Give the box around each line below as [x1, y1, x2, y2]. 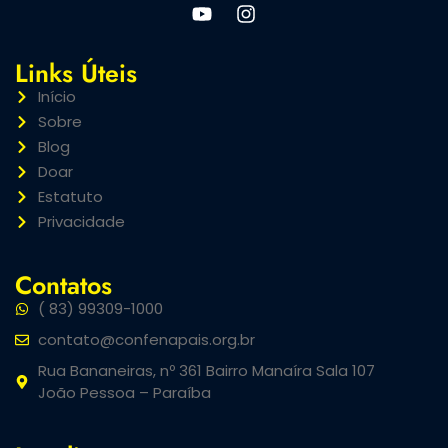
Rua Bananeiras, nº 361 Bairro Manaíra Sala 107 [37, 360, 375, 382]
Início [37, 86, 76, 108]
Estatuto [37, 186, 103, 208]
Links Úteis [15, 55, 137, 92]
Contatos [15, 267, 112, 304]
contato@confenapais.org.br [37, 329, 255, 351]
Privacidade [37, 211, 125, 233]
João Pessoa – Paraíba [37, 382, 211, 404]
